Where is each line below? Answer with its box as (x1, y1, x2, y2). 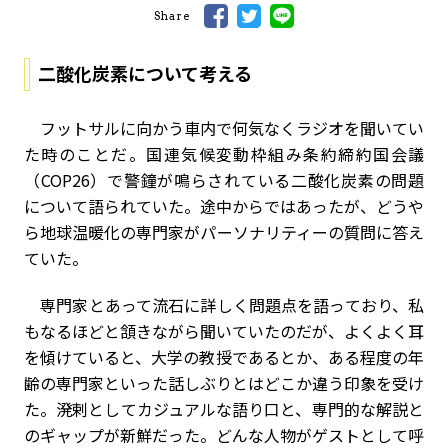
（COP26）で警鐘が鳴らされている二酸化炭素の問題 (24, 168, 424, 193)
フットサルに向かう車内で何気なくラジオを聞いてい (24, 116, 424, 141)
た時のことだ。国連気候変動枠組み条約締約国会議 (24, 142, 424, 167)
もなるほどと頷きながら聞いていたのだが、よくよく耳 (24, 319, 424, 344)
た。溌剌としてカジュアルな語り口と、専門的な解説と (24, 397, 424, 422)
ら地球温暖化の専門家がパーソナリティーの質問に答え (24, 220, 424, 245)
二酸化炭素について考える (38, 60, 252, 87)
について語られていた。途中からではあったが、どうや (24, 194, 424, 219)
